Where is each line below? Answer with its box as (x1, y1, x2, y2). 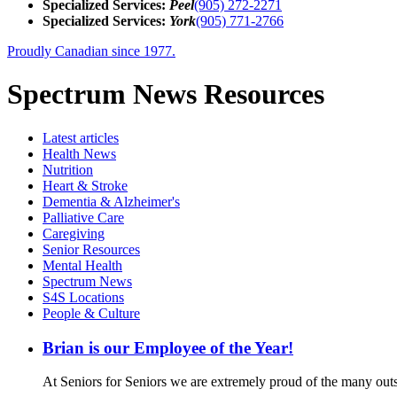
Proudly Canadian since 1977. (7, 43, 175, 58)
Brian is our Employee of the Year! (43, 338, 293, 357)
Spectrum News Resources (7, 78, 324, 111)
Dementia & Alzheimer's (43, 193, 180, 209)
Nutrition (43, 161, 93, 177)
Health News (43, 145, 116, 161)
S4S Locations (43, 289, 124, 305)
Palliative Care (43, 209, 124, 225)
